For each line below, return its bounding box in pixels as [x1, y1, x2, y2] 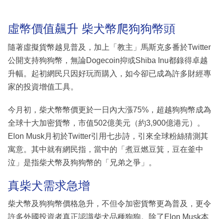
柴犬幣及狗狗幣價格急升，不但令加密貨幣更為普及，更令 [8, 199, 211, 208]
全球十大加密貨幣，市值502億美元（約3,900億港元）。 [8, 118, 205, 127]
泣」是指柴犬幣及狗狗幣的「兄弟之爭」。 [8, 158, 156, 167]
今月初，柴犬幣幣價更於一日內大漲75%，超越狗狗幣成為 [8, 105, 211, 114]
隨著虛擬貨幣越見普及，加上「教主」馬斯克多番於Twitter [8, 43, 211, 51]
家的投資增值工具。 [8, 82, 78, 91]
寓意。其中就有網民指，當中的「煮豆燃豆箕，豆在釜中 [8, 145, 203, 153]
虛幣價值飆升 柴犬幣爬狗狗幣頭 [8, 22, 175, 36]
